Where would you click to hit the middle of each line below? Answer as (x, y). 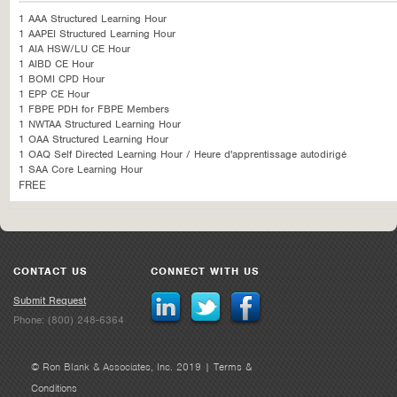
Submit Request (50, 300)
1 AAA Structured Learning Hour (93, 19)
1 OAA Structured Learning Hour (93, 139)
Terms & (233, 367)
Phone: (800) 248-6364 (69, 320)
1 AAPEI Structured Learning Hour (97, 34)
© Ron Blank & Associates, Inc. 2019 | (122, 367)
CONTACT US (51, 271)
